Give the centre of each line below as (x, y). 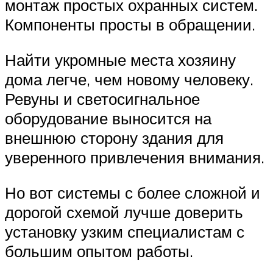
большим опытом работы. (99, 251)
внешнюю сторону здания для (114, 138)
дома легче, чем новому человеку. (131, 79)
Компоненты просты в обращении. (130, 25)
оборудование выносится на (108, 118)
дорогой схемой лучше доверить (124, 212)
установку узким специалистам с (125, 231)
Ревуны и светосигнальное (102, 99)
